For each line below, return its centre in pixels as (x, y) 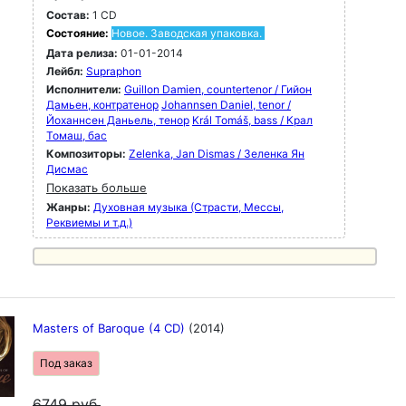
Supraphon (114, 71)
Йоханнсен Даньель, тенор (118, 120)
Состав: (68, 15)
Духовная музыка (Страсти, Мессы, (188, 207)
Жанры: (68, 207)
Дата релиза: (82, 53)
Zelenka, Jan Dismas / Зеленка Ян (217, 154)
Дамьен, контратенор (102, 105)
